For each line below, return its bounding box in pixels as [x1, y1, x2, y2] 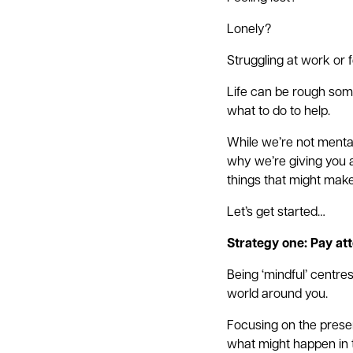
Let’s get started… [227, 206, 325, 219]
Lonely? [227, 23, 271, 36]
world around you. [227, 288, 328, 301]
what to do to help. [227, 105, 330, 118]
